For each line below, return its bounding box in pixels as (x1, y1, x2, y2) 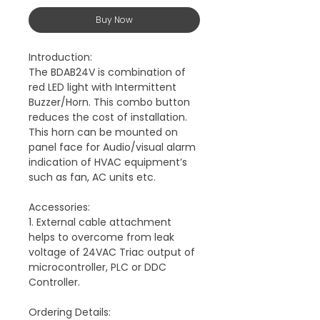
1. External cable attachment (29, 214, 171, 229)
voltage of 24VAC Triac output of (29, 244, 195, 259)
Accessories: (29, 199, 90, 214)
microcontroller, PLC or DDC (29, 259, 166, 274)
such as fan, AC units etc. (29, 169, 156, 184)
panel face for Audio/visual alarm (29, 139, 196, 154)
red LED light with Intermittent (29, 79, 176, 94)
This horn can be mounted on (29, 124, 178, 139)
